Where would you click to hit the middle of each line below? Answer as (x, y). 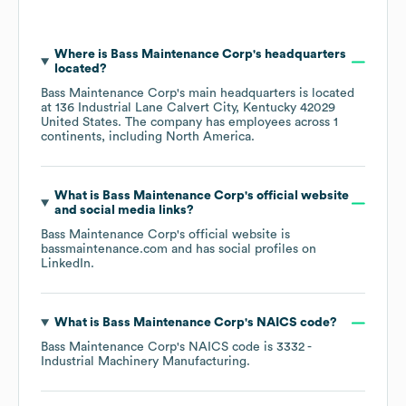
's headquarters (299, 55)
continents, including (103, 137)
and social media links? (124, 211)
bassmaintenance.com (104, 250)
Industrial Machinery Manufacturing (144, 362)
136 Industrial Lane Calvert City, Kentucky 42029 (195, 108)
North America (208, 137)
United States (79, 123)
